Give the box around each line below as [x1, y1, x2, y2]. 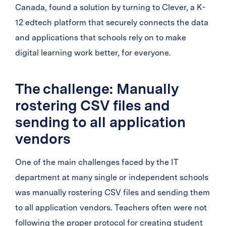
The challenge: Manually [15, 80, 178, 97]
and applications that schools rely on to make [15, 33, 186, 42]
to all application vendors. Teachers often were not [15, 203, 207, 212]
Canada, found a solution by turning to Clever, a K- [15, 3, 205, 12]
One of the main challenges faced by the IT [15, 157, 179, 167]
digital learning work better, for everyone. [15, 48, 171, 58]
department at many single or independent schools [15, 173, 208, 182]
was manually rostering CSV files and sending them [15, 188, 210, 197]
